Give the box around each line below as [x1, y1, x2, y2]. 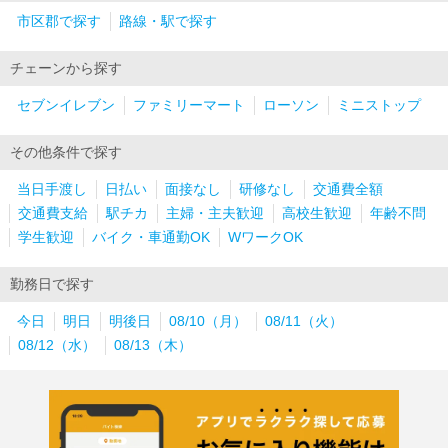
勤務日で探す [10, 277, 94, 293]
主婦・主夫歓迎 [166, 206, 264, 222]
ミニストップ [337, 98, 421, 114]
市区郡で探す [17, 14, 101, 30]
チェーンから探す [10, 61, 122, 77]
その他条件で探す [10, 145, 122, 161]
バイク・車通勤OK [92, 230, 210, 246]
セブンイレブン [17, 98, 115, 114]
